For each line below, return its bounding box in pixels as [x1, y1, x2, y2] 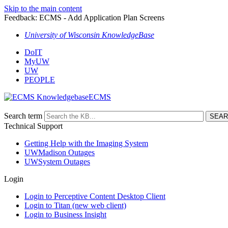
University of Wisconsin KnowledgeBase [24, 31, 154, 39]
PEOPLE [24, 75, 55, 84]
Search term [4, 111, 42, 120]
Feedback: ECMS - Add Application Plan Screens [4, 13, 164, 22]
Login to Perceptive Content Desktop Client [24, 192, 165, 201]
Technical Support [4, 122, 63, 130]
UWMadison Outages [24, 148, 95, 157]
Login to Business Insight [24, 210, 106, 219]
